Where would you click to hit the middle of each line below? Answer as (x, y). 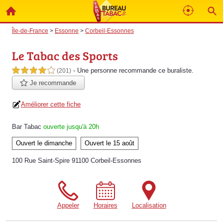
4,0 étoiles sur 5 (33, 71)
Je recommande (52, 83)
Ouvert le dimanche (44, 143)
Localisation (149, 206)
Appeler (68, 206)
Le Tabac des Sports (65, 56)
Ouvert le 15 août (110, 143)
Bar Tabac (27, 127)
